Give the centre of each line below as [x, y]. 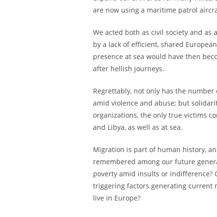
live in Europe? [117, 198]
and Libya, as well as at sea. [138, 127]
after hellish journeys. [129, 69]
